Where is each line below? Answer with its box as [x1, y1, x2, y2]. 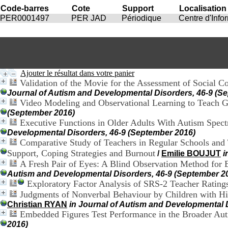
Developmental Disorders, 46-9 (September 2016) [7, 128, 195, 137]
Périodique [122, 14, 161, 22]
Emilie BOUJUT [161, 149, 221, 158]
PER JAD [71, 14, 106, 22]
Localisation [179, 4, 226, 13]
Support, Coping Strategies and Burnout [7, 148, 155, 158]
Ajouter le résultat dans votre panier [20, 69, 134, 77]
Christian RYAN [7, 200, 67, 209]
